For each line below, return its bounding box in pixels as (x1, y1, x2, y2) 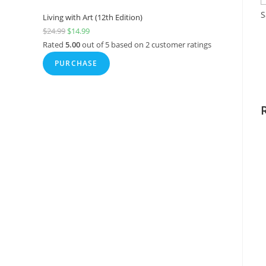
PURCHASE (55, 58, 98, 68)
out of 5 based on (80, 39, 145, 50)
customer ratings (150, 39, 211, 50)
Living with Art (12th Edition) (43, 12, 142, 23)
